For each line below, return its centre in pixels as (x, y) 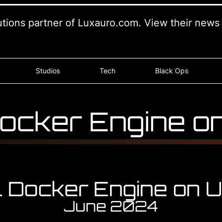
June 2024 (111, 206)
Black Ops (172, 71)
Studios (48, 71)
